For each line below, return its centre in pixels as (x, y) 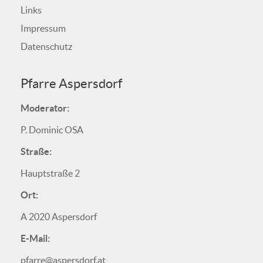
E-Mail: (35, 239)
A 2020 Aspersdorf (59, 217)
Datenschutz (46, 47)
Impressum (43, 28)
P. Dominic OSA (52, 130)
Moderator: (45, 108)
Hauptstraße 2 (50, 173)
